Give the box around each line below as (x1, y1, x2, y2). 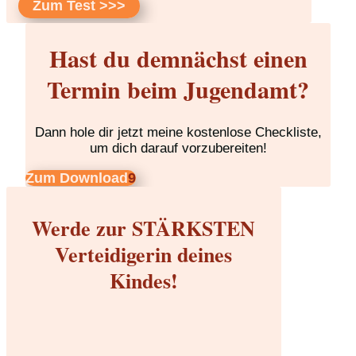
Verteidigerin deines (55, 238, 233, 269)
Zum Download (25, 169, 128, 186)
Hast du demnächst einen (48, 40, 308, 75)
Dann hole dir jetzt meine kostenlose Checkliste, (34, 124, 322, 140)
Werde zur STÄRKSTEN (32, 212, 256, 243)
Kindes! (109, 265, 178, 296)
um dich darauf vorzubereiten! (89, 140, 267, 156)
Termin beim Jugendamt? (47, 71, 309, 106)
